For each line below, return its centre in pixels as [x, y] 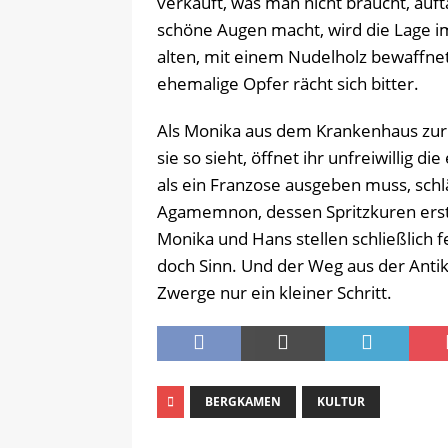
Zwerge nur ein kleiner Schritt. [274, 292]
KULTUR [341, 401]
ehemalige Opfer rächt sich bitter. [288, 83]
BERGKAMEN [243, 401]
